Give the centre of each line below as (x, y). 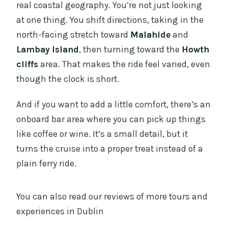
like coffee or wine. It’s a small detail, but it (102, 134)
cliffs (27, 64)
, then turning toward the (131, 49)
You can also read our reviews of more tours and (112, 196)
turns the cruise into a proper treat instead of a (110, 148)
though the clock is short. (68, 79)
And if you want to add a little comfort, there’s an (114, 104)
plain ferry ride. (47, 163)
